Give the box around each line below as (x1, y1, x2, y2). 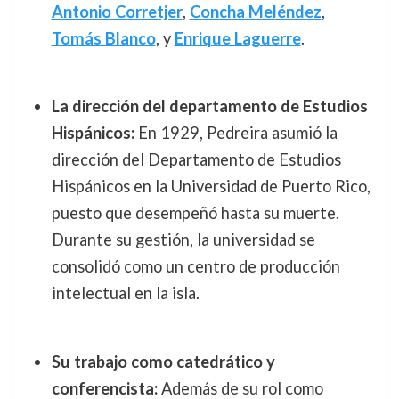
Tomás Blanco (51, 28, 156, 48)
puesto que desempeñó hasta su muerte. (51, 203, 339, 224)
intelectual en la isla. (51, 283, 199, 304)
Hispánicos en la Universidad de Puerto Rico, (51, 176, 370, 197)
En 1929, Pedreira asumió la (134, 123, 338, 143)
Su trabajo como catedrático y (51, 351, 275, 371)
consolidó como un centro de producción (51, 256, 340, 277)
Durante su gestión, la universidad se (51, 230, 315, 250)
